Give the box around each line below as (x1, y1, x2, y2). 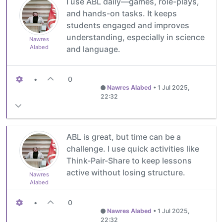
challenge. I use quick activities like (66, 143, 199, 154)
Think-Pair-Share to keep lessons (66, 155, 192, 166)
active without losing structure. (66, 167, 185, 177)
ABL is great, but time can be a (66, 131, 181, 142)
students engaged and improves (66, 20, 189, 30)
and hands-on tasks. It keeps (66, 8, 177, 18)
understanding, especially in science (66, 32, 205, 42)
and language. (66, 44, 120, 54)
